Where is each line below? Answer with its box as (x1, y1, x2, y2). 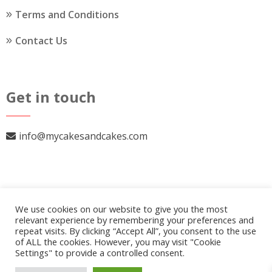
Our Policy (180, 248, 227, 262)
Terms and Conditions (15, 7, 119, 21)
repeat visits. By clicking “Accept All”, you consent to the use (15, 225, 256, 237)
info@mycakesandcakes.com (19, 129, 148, 143)
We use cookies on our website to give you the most (15, 203, 228, 215)
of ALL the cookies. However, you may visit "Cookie (15, 236, 221, 248)
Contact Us (15, 33, 67, 47)
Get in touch (6, 86, 96, 107)
